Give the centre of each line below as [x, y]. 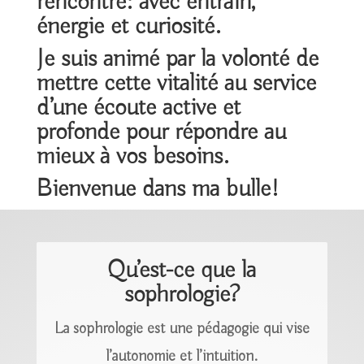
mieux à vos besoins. [132, 156]
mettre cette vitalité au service [176, 83]
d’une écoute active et [138, 108]
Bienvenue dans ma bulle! [158, 189]
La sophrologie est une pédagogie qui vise [182, 328]
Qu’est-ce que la [182, 270]
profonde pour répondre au [161, 132]
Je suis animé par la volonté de [177, 59]
